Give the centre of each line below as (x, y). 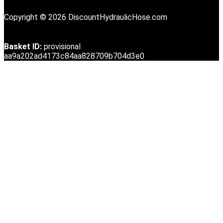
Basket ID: (23, 47)
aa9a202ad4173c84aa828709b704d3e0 (74, 56)
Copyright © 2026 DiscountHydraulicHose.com (86, 17)
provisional (62, 47)
